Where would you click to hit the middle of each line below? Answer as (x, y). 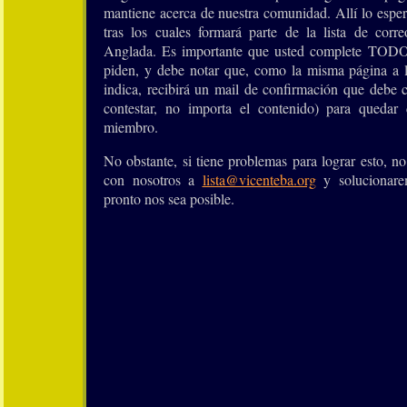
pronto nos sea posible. (169, 199)
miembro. (131, 127)
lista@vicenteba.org (259, 179)
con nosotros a (153, 179)
